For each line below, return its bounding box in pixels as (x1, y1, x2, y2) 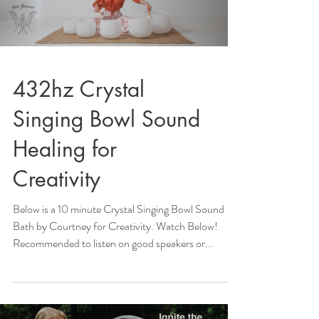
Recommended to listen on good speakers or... (13, 234, 214, 251)
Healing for (13, 134, 117, 163)
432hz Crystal (13, 74, 145, 103)
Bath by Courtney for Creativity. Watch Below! (13, 217, 218, 234)
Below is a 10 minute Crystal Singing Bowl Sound (13, 200, 224, 217)
